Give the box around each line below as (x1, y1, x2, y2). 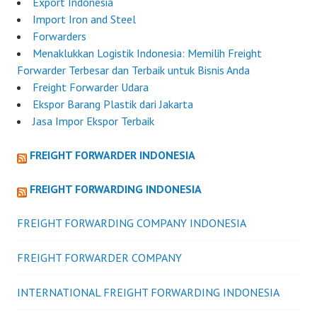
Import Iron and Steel (33, 12, 136, 27)
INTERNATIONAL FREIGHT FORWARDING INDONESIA (17, 285, 279, 300)
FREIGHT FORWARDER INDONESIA (30, 148, 195, 163)
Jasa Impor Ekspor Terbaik (33, 114, 154, 129)
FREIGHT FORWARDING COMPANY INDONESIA (17, 216, 246, 231)
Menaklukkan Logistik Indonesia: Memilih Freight (33, 46, 262, 61)
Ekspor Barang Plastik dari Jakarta (33, 97, 193, 112)
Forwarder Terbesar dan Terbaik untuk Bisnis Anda (17, 63, 250, 78)
